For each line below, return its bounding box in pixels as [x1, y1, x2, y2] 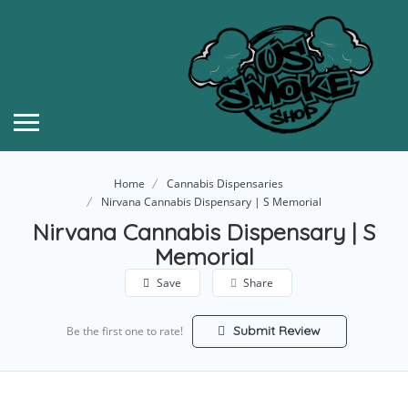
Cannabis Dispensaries [166, 175, 283, 191]
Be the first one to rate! [66, 322, 183, 339]
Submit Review [229, 321, 321, 339]
